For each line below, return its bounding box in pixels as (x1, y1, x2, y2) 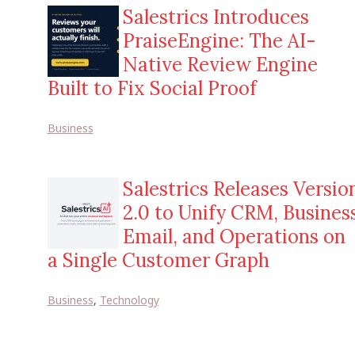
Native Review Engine (122, 52, 318, 77)
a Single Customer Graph (47, 248, 269, 273)
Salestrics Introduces (122, 5, 309, 29)
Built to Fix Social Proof (47, 76, 257, 101)
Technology (99, 292, 159, 307)
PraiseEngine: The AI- (122, 29, 316, 53)
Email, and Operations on (122, 224, 345, 249)
